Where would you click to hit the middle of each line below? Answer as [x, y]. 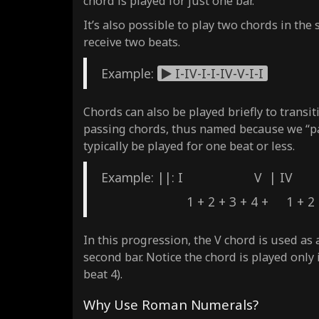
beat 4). [103, 274]
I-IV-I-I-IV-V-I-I [218, 73]
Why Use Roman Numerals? [171, 304]
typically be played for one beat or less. [189, 146]
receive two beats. [132, 42]
